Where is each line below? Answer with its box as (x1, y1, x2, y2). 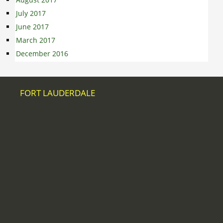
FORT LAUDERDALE (20, 87, 95, 99)
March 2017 (16, 35, 55, 45)
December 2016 (16, 49, 68, 59)
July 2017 (16, 8, 46, 18)
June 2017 (16, 22, 49, 32)
